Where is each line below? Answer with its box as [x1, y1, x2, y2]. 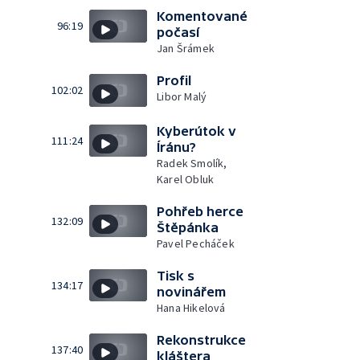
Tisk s [157, 268, 194, 283]
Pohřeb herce [157, 203, 243, 219]
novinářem [157, 284, 226, 299]
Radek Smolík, [157, 155, 227, 170]
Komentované [157, 9, 247, 23]
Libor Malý [157, 89, 207, 104]
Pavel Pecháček [157, 235, 235, 251]
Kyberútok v [157, 123, 236, 138]
